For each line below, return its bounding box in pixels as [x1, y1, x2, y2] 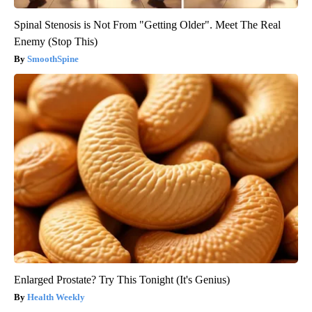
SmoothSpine [27, 54, 79, 65]
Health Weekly [27, 292, 85, 303]
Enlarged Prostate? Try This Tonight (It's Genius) [14, 274, 230, 286]
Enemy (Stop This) [14, 36, 97, 48]
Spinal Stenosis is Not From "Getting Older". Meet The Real [14, 19, 281, 31]
